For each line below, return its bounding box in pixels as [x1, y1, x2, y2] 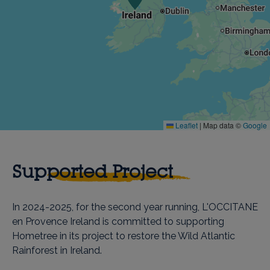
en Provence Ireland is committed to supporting [12, 216, 224, 227]
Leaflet [174, 120, 198, 130]
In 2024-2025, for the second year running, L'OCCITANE [12, 201, 258, 213]
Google [243, 120, 267, 130]
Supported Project [12, 160, 173, 182]
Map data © [201, 120, 243, 130]
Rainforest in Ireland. [12, 245, 102, 256]
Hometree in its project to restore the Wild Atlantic [12, 230, 235, 242]
